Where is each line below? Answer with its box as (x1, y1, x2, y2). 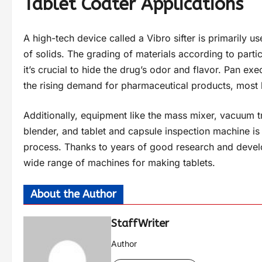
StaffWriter (111, 217, 169, 230)
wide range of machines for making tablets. (23, 157, 215, 169)
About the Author (30, 188, 116, 201)
